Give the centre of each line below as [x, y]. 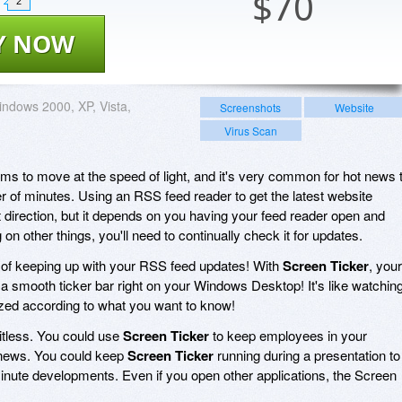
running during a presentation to [307, 354]
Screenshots [251, 107]
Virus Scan [250, 130]
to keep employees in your [288, 335]
